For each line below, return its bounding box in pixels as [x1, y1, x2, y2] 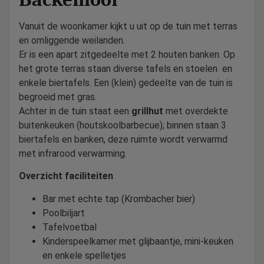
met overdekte [163, 105, 228, 117]
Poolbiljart [42, 207, 85, 219]
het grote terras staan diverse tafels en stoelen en [19, 62, 232, 74]
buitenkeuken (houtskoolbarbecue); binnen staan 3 [19, 119, 226, 131]
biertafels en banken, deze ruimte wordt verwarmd [19, 133, 227, 145]
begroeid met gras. [19, 91, 97, 103]
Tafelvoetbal [42, 221, 97, 233]
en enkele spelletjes [42, 249, 126, 261]
